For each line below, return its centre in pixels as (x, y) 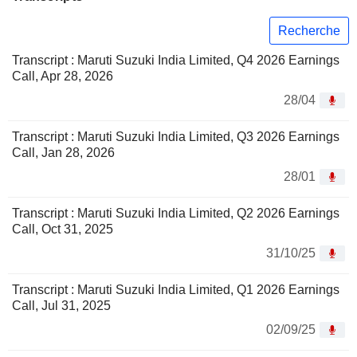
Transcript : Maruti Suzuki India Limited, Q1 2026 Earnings (176, 290)
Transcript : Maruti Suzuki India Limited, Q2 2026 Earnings (176, 214)
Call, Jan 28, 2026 (63, 153)
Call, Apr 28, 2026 (63, 76)
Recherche (309, 30)
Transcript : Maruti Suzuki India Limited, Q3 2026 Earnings (176, 137)
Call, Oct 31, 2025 (63, 229)
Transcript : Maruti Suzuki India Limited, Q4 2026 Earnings (176, 61)
